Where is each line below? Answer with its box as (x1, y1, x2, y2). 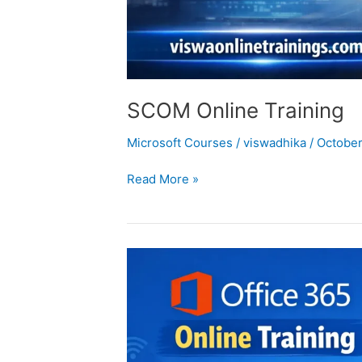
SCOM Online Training (127, 98, 344, 124)
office (126, 248, 158, 264)
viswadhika (243, 135, 309, 151)
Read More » (127, 170, 199, 187)
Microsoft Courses (127, 135, 233, 151)
